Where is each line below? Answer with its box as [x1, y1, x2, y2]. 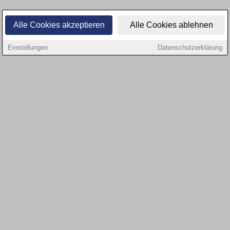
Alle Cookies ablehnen [129, 21, 213, 29]
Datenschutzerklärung [158, 44, 222, 51]
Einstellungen [8, 44, 48, 51]
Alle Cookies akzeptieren [13, 21, 105, 29]
